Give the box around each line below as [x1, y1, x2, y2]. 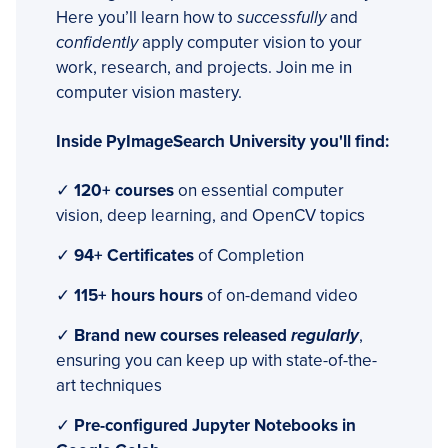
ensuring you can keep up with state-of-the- [56, 349, 377, 371]
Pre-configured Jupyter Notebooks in [74, 414, 356, 436]
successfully [237, 6, 326, 28]
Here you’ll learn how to [56, 6, 237, 28]
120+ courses [74, 179, 174, 201]
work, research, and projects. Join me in [56, 56, 352, 78]
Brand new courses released [74, 324, 291, 346]
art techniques [56, 374, 162, 396]
